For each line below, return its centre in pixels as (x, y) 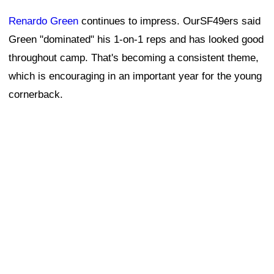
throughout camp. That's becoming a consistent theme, (134, 58)
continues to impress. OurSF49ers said (169, 21)
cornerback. (36, 95)
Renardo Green (43, 21)
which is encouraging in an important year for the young (135, 76)
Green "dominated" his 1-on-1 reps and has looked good (136, 40)
